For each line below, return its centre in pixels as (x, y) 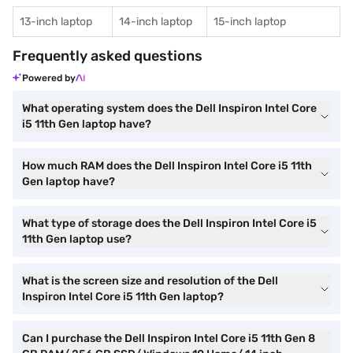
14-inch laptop (156, 22)
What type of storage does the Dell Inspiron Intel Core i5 (169, 223)
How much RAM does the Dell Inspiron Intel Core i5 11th (167, 166)
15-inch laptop (250, 22)
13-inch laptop (56, 22)
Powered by (49, 78)
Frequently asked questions (108, 56)
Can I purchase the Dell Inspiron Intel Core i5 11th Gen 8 (169, 338)
